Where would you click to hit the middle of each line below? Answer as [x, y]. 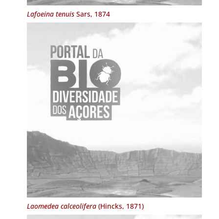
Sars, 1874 [92, 14]
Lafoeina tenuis [50, 14]
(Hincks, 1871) [120, 206]
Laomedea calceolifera [61, 206]
